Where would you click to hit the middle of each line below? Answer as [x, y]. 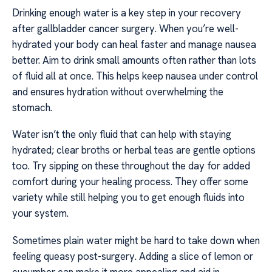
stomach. [32, 107]
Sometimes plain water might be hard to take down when [136, 240]
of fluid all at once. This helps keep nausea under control [135, 76]
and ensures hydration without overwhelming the [118, 91]
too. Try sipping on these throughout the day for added [131, 166]
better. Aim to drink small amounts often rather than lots [134, 60]
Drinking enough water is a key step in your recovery [127, 12]
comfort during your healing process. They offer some [130, 182]
